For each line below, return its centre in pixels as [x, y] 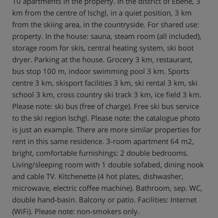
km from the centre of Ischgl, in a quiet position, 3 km [102, 12]
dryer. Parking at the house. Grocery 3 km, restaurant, [102, 59]
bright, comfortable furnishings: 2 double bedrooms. [100, 153]
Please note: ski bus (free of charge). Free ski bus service [106, 106]
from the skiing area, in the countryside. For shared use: [106, 24]
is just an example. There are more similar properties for [107, 129]
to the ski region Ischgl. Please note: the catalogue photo [106, 118]
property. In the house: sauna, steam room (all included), [107, 36]
